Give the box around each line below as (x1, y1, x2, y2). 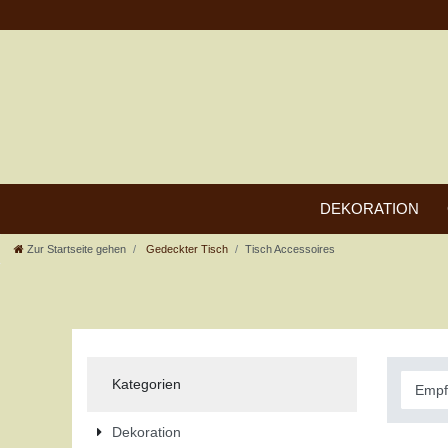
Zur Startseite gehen (27, 242, 126, 255)
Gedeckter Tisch (143, 242, 228, 255)
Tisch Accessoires (245, 242, 335, 255)
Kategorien (111, 375, 181, 392)
